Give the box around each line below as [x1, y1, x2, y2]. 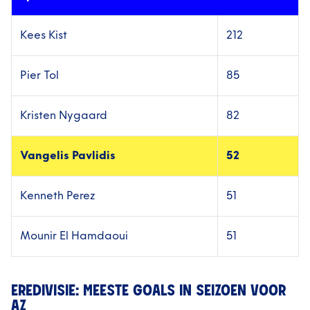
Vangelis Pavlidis [20, 148, 116, 164]
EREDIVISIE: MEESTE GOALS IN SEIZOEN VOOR [11, 284, 286, 300]
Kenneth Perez [20, 188, 95, 204]
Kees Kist [20, 28, 67, 44]
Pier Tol [20, 68, 59, 84]
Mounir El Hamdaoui [20, 228, 128, 244]
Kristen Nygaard [20, 108, 107, 124]
